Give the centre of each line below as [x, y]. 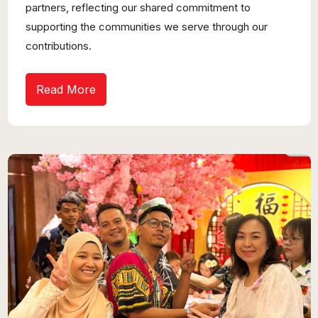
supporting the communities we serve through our [147, 27]
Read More [66, 90]
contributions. [59, 46]
